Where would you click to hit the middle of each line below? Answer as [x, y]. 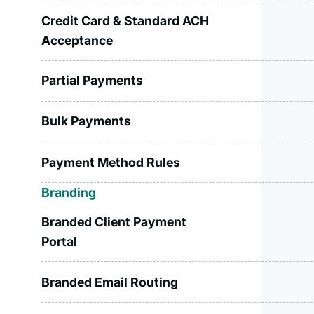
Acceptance [77, 40]
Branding [69, 193]
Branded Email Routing [110, 282]
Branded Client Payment [114, 222]
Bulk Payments [87, 121]
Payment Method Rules [111, 162]
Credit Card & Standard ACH [125, 20]
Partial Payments [93, 81]
